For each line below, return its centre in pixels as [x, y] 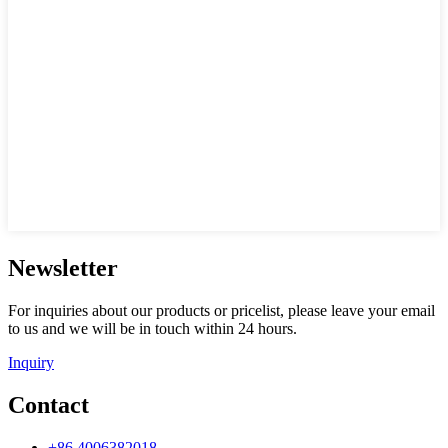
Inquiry [31, 362]
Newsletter [63, 267]
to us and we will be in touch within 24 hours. [152, 328]
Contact [48, 404]
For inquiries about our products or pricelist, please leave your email [221, 310]
